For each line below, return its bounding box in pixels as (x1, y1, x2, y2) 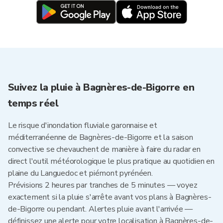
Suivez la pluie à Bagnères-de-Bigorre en (8, 81, 194, 94)
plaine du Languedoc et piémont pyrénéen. (8, 168, 153, 179)
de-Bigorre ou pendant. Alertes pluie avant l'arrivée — (8, 204, 193, 215)
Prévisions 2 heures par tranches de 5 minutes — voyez (8, 180, 198, 191)
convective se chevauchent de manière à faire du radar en (8, 144, 201, 155)
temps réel (8, 97, 59, 110)
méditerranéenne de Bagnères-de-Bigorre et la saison (8, 132, 193, 143)
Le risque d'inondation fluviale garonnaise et (8, 120, 157, 131)
